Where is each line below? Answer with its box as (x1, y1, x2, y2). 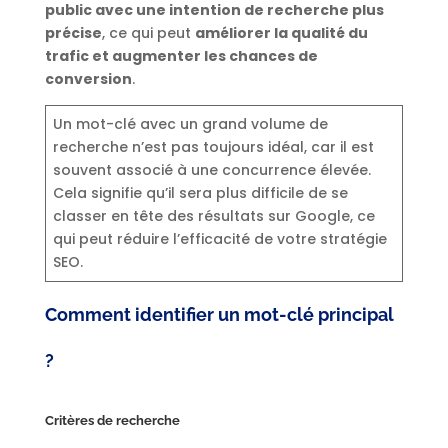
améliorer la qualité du (194, 23, 368, 44)
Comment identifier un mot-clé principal (44, 304, 394, 326)
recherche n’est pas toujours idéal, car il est (52, 137, 374, 158)
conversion (44, 69, 132, 90)
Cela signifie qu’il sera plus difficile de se (52, 183, 348, 204)
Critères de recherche (44, 413, 180, 429)
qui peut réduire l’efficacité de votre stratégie (52, 229, 387, 250)
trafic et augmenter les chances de (44, 46, 318, 67)
